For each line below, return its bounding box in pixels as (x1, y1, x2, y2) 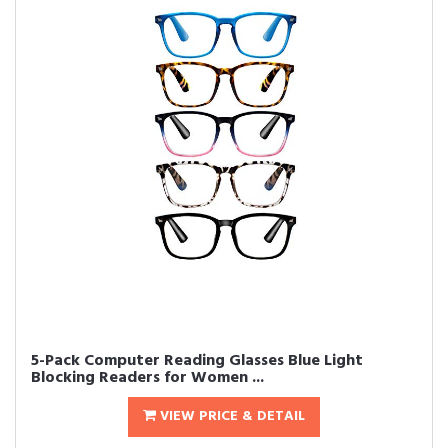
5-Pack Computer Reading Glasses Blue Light (31, 348, 363, 374)
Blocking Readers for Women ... (31, 365, 264, 391)
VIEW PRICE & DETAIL (156, 405, 305, 428)
